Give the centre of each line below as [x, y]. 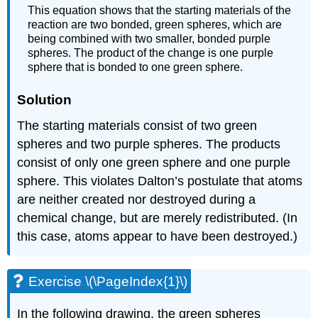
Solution [45, 99]
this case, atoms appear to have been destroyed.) [158, 237]
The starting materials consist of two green [137, 126]
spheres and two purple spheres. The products [149, 144]
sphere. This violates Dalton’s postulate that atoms [160, 181]
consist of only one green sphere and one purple [154, 163]
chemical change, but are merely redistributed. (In [158, 218]
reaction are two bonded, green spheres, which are [155, 24]
